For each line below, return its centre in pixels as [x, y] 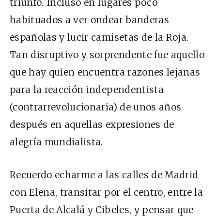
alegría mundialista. [56, 142]
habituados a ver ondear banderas [89, 20]
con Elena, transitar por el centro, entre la [107, 192]
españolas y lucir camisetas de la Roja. [99, 37]
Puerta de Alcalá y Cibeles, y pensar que [102, 209]
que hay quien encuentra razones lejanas [105, 72]
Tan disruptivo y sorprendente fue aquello [107, 54]
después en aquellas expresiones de [92, 124]
